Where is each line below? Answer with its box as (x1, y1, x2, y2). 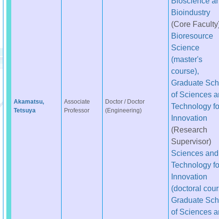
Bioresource (171, 31, 213, 40)
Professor (64, 107, 89, 114)
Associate (64, 98, 90, 105)
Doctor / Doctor (105, 98, 145, 105)
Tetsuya (13, 107, 36, 114)
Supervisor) (171, 137, 211, 146)
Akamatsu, (13, 98, 44, 105)
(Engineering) (105, 107, 142, 114)
